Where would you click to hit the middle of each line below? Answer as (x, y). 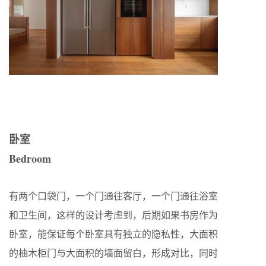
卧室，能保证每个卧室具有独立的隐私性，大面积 (113, 233)
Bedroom (30, 158)
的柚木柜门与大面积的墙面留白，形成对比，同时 (113, 252)
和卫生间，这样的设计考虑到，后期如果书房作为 (113, 214)
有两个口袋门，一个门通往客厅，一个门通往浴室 (113, 195)
